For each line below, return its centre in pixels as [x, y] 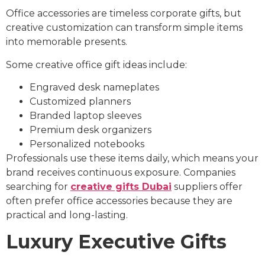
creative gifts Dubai [121, 186]
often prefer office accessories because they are [119, 201]
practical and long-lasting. [67, 215]
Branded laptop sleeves [85, 115]
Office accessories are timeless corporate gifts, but [124, 14]
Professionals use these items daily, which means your [132, 158]
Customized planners [80, 101]
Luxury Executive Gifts [116, 242]
